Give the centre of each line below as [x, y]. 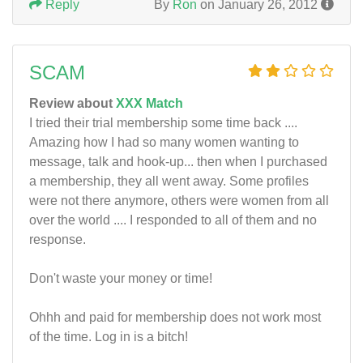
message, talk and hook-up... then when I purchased [178, 162]
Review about [73, 103]
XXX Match [149, 103]
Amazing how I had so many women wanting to [164, 142]
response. [58, 239]
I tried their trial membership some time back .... [163, 123]
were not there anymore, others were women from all [179, 201]
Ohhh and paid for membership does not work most [175, 317]
